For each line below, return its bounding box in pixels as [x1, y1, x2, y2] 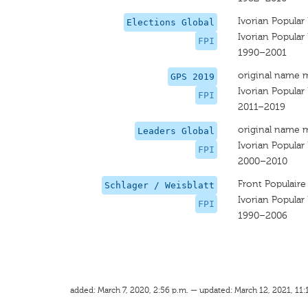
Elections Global [126, 17, 214, 27]
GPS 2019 [170, 71, 214, 82]
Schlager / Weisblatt [104, 180, 214, 190]
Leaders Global [137, 126, 214, 136]
